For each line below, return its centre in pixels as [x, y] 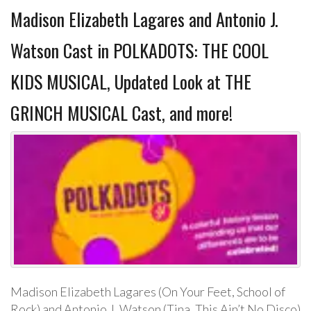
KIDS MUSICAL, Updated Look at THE [131, 81]
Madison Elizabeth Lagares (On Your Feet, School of [148, 292]
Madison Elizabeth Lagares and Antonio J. [144, 19]
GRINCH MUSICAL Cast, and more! [121, 112]
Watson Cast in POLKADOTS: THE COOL [140, 50]
